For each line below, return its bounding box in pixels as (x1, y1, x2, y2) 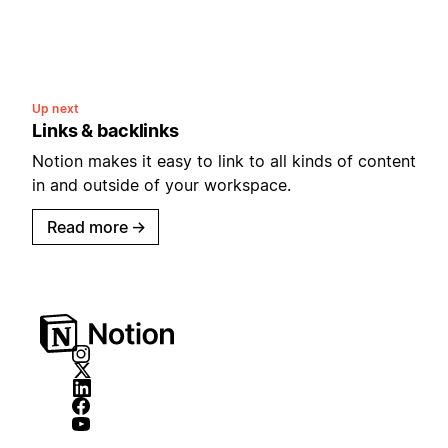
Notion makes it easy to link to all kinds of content (32, 150, 416, 171)
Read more (47, 216, 128, 237)
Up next (32, 100, 79, 116)
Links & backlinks (32, 119, 179, 141)
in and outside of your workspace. (32, 174, 291, 195)
